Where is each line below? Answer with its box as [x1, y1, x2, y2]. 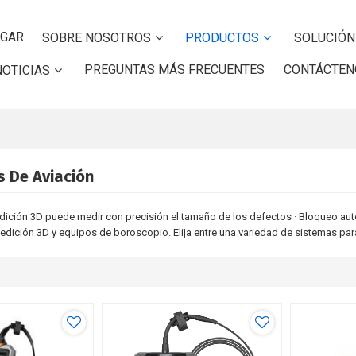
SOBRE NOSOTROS [42, 30, 152, 46]
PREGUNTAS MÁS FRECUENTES [84, 62, 265, 78]
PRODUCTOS [185, 30, 260, 46]
